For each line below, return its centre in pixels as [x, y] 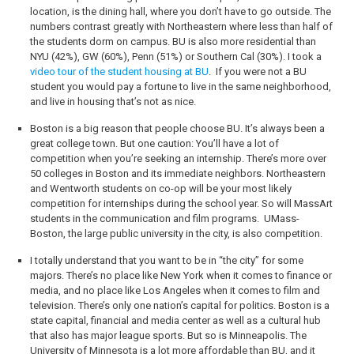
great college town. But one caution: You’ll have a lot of [154, 143]
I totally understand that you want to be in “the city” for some [166, 260]
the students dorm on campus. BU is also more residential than [173, 41]
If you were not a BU [261, 72]
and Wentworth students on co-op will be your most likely [160, 188]
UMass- [281, 218]
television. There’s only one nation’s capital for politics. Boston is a [179, 305]
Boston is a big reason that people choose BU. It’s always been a [177, 128]
